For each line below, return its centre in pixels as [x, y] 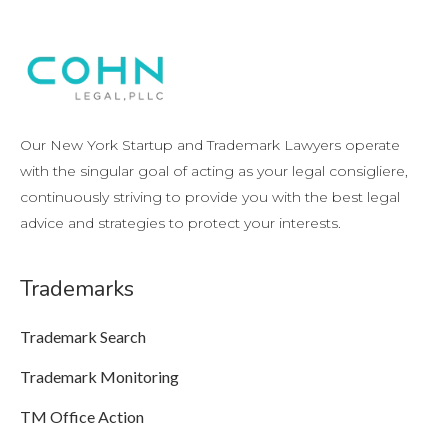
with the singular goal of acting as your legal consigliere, [214, 171]
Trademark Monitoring [99, 376]
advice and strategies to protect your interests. [180, 223]
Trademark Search [83, 336]
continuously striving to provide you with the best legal [210, 197]
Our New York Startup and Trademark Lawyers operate [210, 145]
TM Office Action [82, 416]
